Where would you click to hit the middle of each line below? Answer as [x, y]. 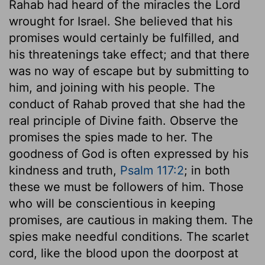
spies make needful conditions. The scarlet [129, 236]
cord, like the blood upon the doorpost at [124, 253]
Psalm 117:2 [152, 170]
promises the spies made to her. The [111, 137]
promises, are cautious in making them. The [131, 220]
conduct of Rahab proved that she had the [127, 104]
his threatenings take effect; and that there [129, 54]
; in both [207, 170]
